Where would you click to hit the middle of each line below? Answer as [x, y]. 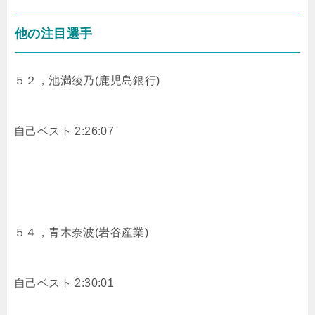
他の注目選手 [54, 33]
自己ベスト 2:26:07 [64, 131]
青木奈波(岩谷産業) [99, 232]
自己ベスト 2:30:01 [64, 283]
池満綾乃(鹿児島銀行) [104, 80]
